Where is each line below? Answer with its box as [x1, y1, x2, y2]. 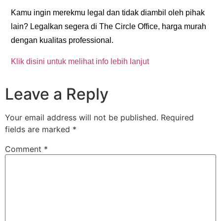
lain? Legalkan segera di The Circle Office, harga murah [11, 22, 207, 31]
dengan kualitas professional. [11, 36, 114, 45]
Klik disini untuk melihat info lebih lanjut [11, 57, 149, 66]
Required [161, 112, 194, 123]
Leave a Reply [5, 84, 109, 104]
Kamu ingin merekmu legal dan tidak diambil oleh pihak [11, 8, 205, 17]
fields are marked [5, 124, 73, 135]
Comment [5, 144, 44, 154]
